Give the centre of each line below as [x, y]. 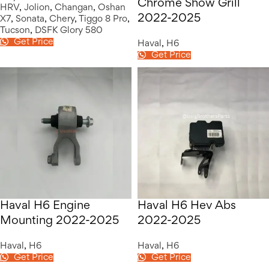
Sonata [30, 19]
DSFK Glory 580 [69, 30]
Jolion [37, 8]
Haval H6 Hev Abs [187, 206]
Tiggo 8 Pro [103, 19]
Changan [74, 8]
